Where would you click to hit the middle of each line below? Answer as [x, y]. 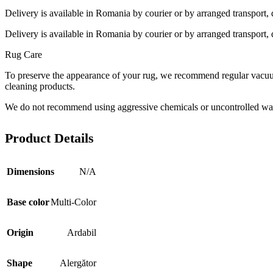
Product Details [49, 138]
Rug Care [23, 55]
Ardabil [82, 232]
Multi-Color [73, 202]
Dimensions [30, 171]
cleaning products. [40, 87]
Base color [28, 202]
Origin [20, 232]
